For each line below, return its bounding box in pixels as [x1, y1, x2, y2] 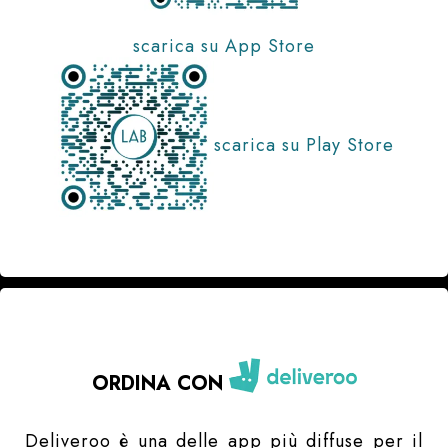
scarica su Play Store [214, 132, 394, 159]
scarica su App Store [133, 33, 315, 60]
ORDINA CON [91, 369, 229, 399]
